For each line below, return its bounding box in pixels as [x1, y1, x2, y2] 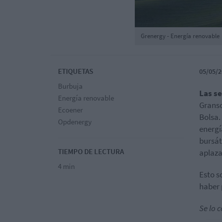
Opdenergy [58, 116, 92, 126]
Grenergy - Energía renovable [141, 31, 220, 40]
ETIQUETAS [58, 66, 93, 76]
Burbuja [58, 81, 83, 91]
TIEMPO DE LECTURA [58, 146, 124, 156]
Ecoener [58, 105, 83, 114]
